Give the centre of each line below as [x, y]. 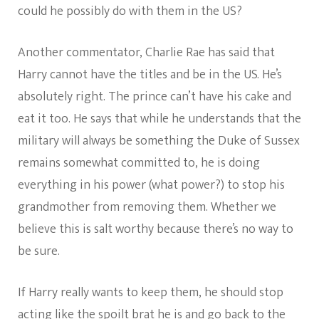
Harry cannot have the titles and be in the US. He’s [150, 75]
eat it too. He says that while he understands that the [159, 119]
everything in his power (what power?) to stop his [151, 185]
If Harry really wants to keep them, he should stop [151, 293]
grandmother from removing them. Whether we [147, 208]
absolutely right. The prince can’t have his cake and [155, 97]
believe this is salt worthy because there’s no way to [156, 230]
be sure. [39, 252]
